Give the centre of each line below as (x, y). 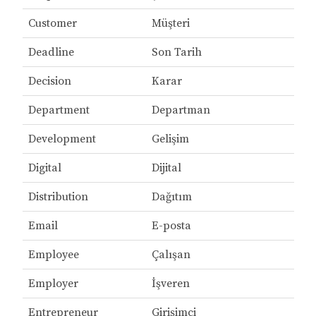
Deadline (51, 53)
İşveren (170, 284)
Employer (53, 284)
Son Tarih (176, 53)
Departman (181, 110)
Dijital (166, 168)
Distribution (58, 197)
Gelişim (170, 139)
